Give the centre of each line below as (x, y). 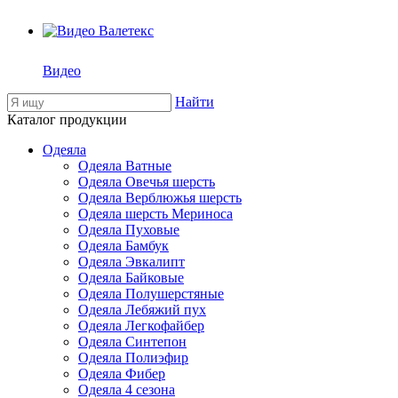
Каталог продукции (67, 119)
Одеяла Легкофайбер (141, 326)
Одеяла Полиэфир (133, 358)
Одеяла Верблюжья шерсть (160, 198)
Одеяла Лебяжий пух (142, 310)
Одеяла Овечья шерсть (147, 182)
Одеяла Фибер (122, 374)
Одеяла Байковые (131, 278)
